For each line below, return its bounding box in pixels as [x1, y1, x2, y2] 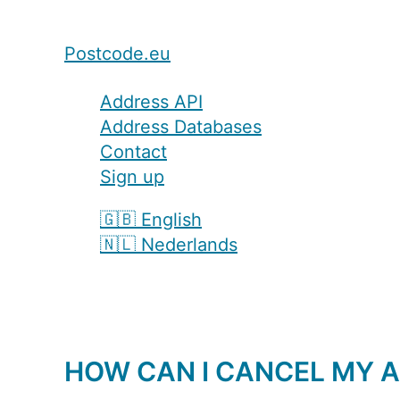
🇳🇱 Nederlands [100, 234, 237, 255]
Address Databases [100, 116, 262, 137]
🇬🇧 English [100, 209, 202, 230]
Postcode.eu [64, 43, 171, 64]
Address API [100, 91, 203, 112]
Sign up [100, 166, 164, 187]
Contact [100, 141, 167, 162]
